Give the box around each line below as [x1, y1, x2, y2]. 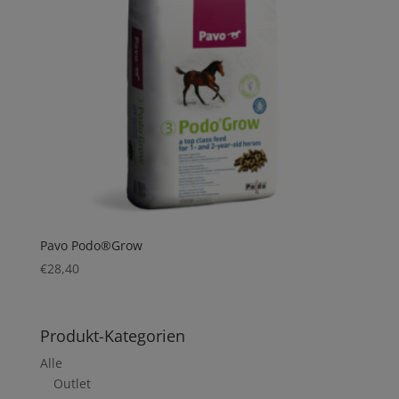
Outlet [53, 375, 91, 393]
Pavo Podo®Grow [39, 237, 142, 255]
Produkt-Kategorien [39, 325, 185, 347]
